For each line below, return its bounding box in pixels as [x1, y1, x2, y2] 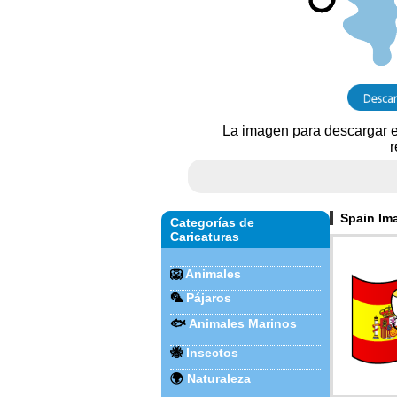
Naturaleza [187, 371, 251, 385]
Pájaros [186, 291, 231, 305]
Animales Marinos [189, 316, 297, 331]
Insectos [186, 346, 238, 360]
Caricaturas [170, 230, 239, 244]
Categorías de [170, 215, 254, 230]
